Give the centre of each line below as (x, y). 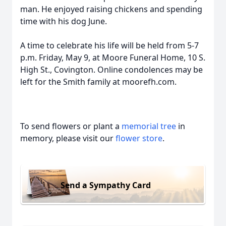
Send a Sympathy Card (106, 185)
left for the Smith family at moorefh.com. (98, 82)
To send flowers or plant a (71, 126)
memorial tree (149, 126)
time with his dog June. (64, 21)
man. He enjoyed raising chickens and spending (111, 9)
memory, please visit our (68, 138)
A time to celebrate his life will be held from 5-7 (109, 45)
